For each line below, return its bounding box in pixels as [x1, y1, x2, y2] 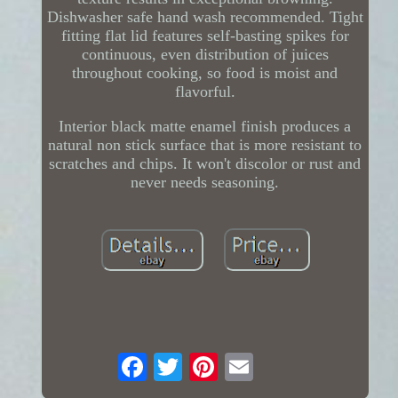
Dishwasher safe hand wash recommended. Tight [46, 8, 363, 27]
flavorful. [174, 83, 235, 101]
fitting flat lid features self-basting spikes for [60, 27, 349, 45]
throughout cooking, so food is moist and [72, 64, 338, 83]
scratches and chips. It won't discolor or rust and [49, 155, 362, 173]
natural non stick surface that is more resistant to [48, 136, 362, 155]
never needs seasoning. [131, 173, 280, 192]
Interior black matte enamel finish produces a [59, 117, 352, 136]
